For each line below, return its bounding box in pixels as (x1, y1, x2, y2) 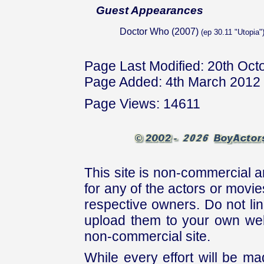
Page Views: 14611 (84, 95, 200, 111)
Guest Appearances (96, 4, 203, 16)
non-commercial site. (84, 228, 210, 244)
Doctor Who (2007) (120, 27, 199, 37)
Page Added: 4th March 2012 (84, 74, 260, 90)
